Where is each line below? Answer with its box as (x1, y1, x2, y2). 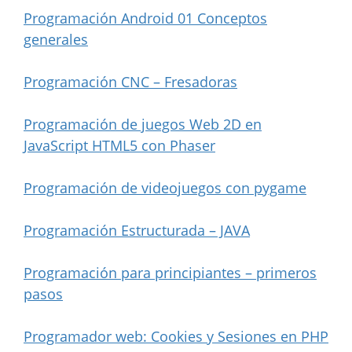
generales (24, 29, 88, 49)
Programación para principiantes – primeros (24, 262, 317, 282)
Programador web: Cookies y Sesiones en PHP (24, 326, 328, 346)
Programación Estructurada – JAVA (24, 220, 250, 240)
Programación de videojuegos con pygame (24, 178, 306, 197)
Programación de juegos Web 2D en (24, 114, 262, 134)
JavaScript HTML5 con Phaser (24, 135, 215, 155)
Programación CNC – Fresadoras (24, 71, 237, 91)
